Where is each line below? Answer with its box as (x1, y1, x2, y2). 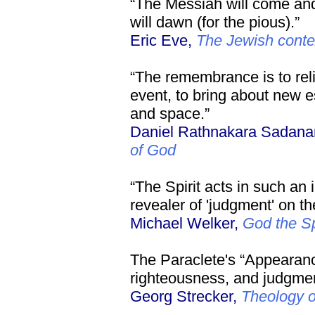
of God (130, 141, 176, 159)
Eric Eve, (130, 32, 196, 49)
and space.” (130, 105, 210, 122)
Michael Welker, (130, 214, 243, 232)
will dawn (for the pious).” (130, 13, 300, 31)
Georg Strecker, (130, 288, 241, 305)
